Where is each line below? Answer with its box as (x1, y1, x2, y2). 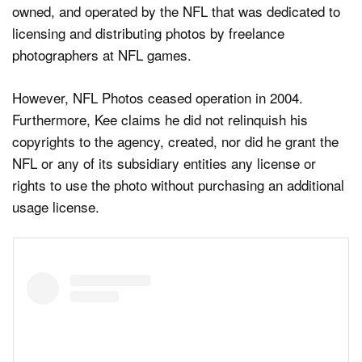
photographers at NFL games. (12, 44, 192, 65)
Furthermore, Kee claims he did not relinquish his (12, 108, 308, 129)
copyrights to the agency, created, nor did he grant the (12, 130, 339, 151)
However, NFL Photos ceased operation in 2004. (12, 86, 303, 107)
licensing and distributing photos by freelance (12, 23, 284, 44)
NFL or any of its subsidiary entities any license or (12, 152, 316, 173)
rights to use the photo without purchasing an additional (12, 174, 344, 195)
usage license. (12, 196, 99, 217)
